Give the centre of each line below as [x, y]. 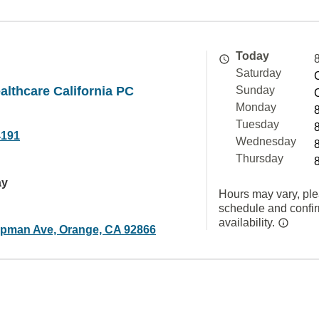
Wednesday [266, 141]
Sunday [255, 90]
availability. [248, 223]
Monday [256, 107]
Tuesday [257, 124]
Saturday [258, 73]
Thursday [260, 158]
